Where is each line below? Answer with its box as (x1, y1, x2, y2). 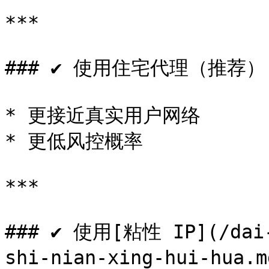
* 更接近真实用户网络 (5, 104, 201, 126)
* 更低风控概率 (5, 130, 143, 152)
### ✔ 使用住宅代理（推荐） (5, 57, 265, 79)
